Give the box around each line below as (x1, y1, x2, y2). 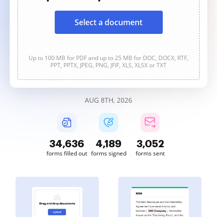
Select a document (75, 17, 142, 28)
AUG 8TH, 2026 (85, 95, 132, 105)
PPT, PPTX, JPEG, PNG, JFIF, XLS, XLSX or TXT (50, 61, 167, 69)
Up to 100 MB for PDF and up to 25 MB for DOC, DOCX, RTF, (29, 54, 188, 62)
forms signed (91, 149, 126, 157)
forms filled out (46, 149, 87, 157)
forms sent (136, 149, 165, 157)
